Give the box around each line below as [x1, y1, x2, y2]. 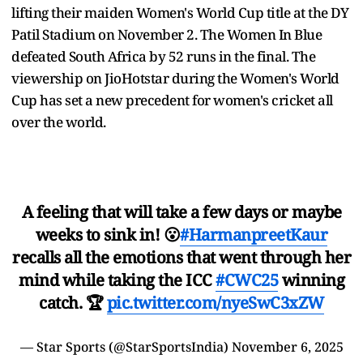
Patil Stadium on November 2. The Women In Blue [11, 24, 322, 44]
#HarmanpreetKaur [180, 223, 328, 246]
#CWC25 [216, 268, 278, 291]
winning [278, 268, 344, 291]
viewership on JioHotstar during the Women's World [11, 68, 340, 88]
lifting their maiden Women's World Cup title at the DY [11, 2, 348, 22]
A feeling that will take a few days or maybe [21, 200, 342, 223]
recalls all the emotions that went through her [12, 246, 351, 268]
